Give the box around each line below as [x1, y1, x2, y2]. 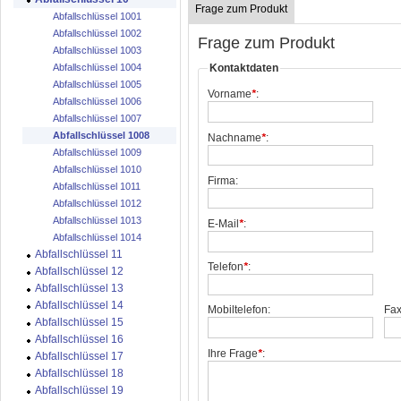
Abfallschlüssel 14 [35, 299, 124, 311]
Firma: [208, 174, 238, 187]
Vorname [208, 88, 252, 101]
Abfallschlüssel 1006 [53, 96, 141, 107]
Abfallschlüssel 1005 [53, 79, 141, 90]
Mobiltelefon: [208, 303, 270, 317]
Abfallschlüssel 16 [35, 333, 124, 346]
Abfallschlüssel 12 [35, 265, 124, 277]
